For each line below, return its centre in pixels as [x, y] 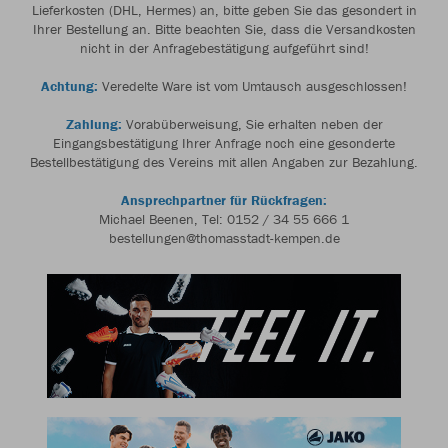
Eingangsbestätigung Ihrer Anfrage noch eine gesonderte [224, 143]
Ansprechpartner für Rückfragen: [224, 200]
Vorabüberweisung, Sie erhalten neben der [252, 124]
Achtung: [69, 86]
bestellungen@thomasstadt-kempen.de [224, 238]
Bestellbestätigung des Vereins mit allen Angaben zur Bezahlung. [224, 162]
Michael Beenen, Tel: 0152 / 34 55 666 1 [224, 219]
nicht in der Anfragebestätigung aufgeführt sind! [224, 48]
